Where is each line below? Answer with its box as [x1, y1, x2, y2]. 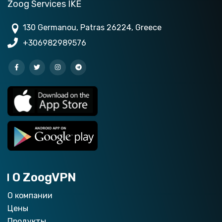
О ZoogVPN [12, 170, 76, 184]
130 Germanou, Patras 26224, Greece [23, 22, 162, 32]
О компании [7, 190, 53, 200]
